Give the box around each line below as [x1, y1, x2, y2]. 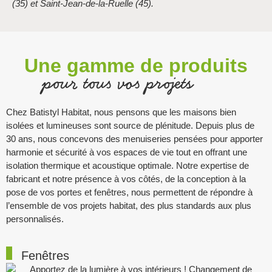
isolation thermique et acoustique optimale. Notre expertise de [6, 160, 249, 171]
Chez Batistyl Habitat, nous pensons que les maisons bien [6, 106, 236, 117]
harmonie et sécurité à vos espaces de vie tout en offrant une [6, 146, 247, 157]
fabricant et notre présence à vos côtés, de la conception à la [6, 173, 246, 184]
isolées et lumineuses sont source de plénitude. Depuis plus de [6, 120, 254, 131]
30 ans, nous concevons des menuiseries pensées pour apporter [6, 133, 263, 144]
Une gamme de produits [24, 54, 248, 76]
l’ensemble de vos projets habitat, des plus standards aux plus [6, 200, 251, 211]
